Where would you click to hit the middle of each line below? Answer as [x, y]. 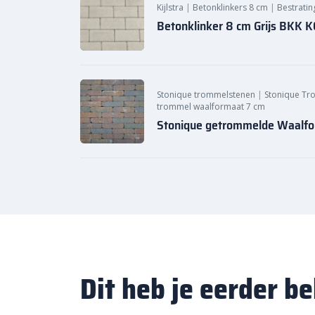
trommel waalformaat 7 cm [211, 106]
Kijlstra [170, 8]
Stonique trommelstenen [206, 94]
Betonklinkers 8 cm [230, 8]
